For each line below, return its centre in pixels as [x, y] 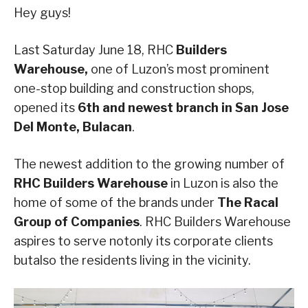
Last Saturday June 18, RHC [95, 49]
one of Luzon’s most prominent [179, 69]
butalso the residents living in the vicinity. [132, 260]
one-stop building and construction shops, [134, 88]
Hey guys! [42, 12]
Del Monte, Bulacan [73, 126]
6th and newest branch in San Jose [183, 107]
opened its [46, 107]
